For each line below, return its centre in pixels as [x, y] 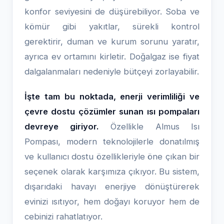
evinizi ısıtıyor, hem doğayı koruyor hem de [112, 201]
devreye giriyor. [62, 126]
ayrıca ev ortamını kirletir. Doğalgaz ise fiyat [112, 56]
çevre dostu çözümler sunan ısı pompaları [112, 111]
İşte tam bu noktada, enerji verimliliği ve [112, 96]
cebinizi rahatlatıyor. [63, 216]
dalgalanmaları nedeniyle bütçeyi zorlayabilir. [112, 71]
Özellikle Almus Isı [149, 126]
